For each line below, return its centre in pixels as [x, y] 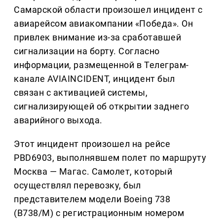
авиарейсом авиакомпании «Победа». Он [104, 24]
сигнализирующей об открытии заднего [102, 107]
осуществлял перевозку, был [78, 185]
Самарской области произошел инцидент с [108, 10]
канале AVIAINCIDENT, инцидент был [94, 79]
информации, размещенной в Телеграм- [101, 65]
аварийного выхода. [58, 120]
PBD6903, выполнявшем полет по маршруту [110, 158]
